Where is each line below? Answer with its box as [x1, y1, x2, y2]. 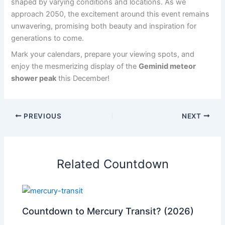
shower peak [11, 73, 57, 83]
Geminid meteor [139, 61, 196, 71]
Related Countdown [56, 157, 169, 172]
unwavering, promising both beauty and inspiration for [11, 22, 197, 31]
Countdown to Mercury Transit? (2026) [22, 205, 194, 216]
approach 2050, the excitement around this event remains [11, 10, 210, 19]
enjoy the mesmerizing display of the [11, 61, 139, 71]
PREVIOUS [22, 111, 62, 120]
